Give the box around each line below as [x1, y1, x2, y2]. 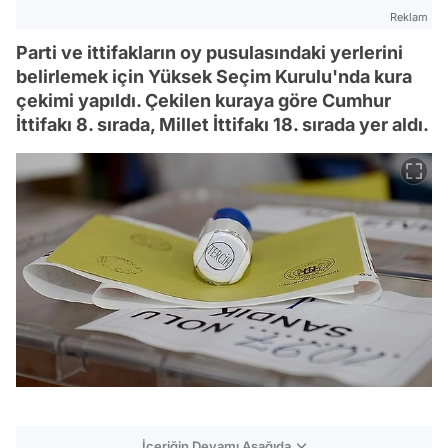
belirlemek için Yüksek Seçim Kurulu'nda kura [16, 66, 412, 87]
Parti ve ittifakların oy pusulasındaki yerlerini [16, 42, 403, 63]
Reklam [390, 10, 428, 24]
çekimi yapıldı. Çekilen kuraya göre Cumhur [16, 90, 391, 111]
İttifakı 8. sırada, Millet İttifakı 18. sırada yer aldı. [16, 114, 429, 135]
